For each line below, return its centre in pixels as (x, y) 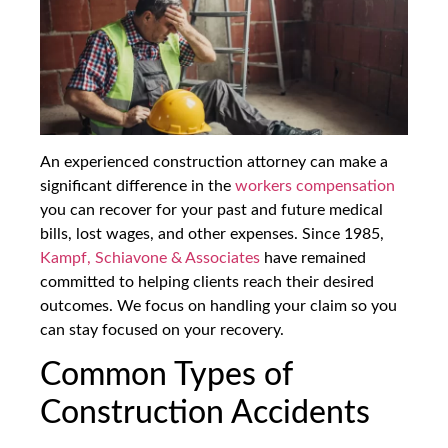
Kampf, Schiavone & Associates (150, 257)
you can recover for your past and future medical (211, 209)
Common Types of (166, 375)
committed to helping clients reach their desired (207, 281)
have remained (313, 257)
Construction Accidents (205, 413)
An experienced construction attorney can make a (214, 161)
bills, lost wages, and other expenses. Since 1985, (212, 233)
